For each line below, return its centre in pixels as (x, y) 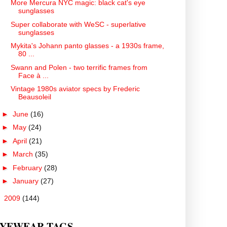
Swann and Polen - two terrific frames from (79, 67)
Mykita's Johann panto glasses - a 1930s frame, (87, 46)
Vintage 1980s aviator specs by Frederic (75, 89)
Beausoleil (34, 97)
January (26, 181)
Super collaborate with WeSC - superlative (78, 24)
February (28, 167)
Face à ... (33, 75)
